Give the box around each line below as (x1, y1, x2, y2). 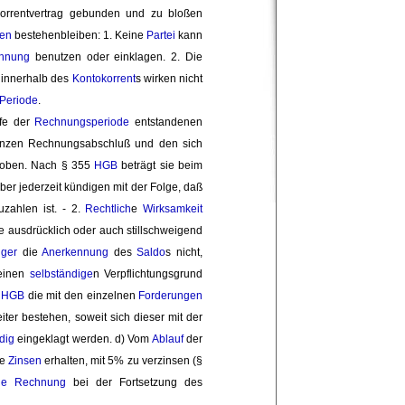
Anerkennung (42, 246, 109, 259)
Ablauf (151, 333, 184, 346)
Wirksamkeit (143, 202, 203, 216)
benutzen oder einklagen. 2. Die (30, 51, 203, 64)
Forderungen (138, 289, 203, 303)
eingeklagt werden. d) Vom (14, 333, 152, 346)
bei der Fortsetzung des (66, 376, 202, 390)
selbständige (29, 268, 93, 281)
